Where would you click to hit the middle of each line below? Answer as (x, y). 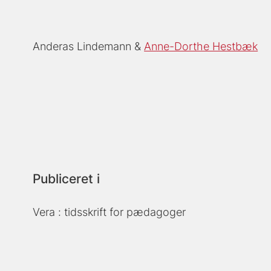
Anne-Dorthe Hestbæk (201, 47)
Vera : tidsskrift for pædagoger (109, 212)
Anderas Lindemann (82, 47)
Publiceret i (67, 179)
